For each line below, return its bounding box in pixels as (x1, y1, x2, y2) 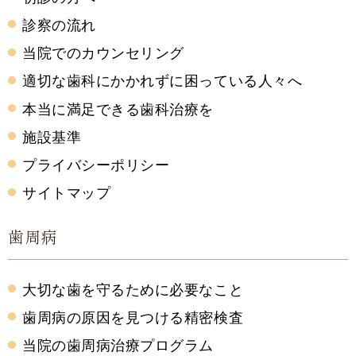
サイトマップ (22, 184, 111, 202)
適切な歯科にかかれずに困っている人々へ (22, 72, 303, 90)
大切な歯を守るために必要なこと (22, 281, 244, 298)
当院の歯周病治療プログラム (22, 337, 215, 354)
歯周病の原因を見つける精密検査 (22, 308, 244, 326)
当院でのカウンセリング (22, 44, 184, 62)
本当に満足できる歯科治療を (22, 100, 215, 118)
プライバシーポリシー (22, 156, 170, 173)
